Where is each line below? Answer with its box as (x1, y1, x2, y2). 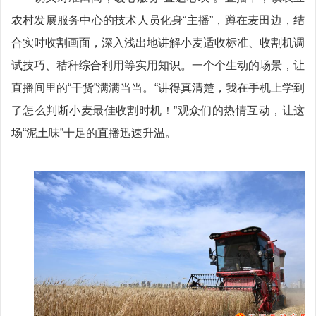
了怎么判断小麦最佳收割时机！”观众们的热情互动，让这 (11, 104, 305, 117)
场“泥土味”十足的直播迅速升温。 (11, 127, 176, 140)
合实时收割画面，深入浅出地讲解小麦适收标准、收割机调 (11, 37, 305, 49)
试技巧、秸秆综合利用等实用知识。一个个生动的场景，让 (11, 59, 305, 72)
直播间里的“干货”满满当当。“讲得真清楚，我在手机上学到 (11, 82, 305, 95)
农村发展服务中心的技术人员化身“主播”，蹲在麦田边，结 (11, 14, 305, 27)
